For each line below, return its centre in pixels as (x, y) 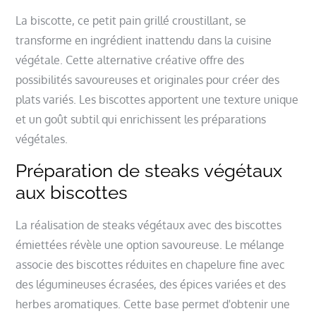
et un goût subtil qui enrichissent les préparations (141, 119)
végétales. (42, 139)
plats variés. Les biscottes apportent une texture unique (157, 99)
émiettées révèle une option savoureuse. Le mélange (150, 244)
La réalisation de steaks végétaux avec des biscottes (149, 225)
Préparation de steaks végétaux (149, 170)
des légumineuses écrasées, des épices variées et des (151, 284)
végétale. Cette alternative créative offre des (130, 60)
